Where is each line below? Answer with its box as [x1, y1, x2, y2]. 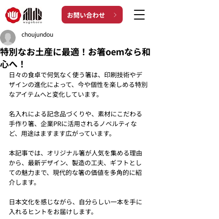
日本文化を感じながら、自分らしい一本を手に [9, 197, 142, 206]
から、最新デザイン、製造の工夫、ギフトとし [9, 158, 142, 167]
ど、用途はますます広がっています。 [9, 129, 115, 138]
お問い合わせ [66, 10, 105, 20]
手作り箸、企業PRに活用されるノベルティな [9, 119, 137, 128]
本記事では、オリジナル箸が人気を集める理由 [9, 148, 142, 157]
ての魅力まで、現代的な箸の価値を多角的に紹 [9, 168, 142, 177]
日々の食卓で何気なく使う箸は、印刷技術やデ [9, 70, 142, 79]
